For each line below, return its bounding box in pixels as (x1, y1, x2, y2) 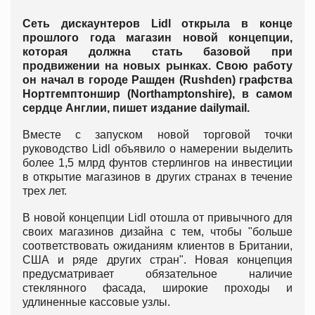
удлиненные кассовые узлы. (22, 295, 170, 308)
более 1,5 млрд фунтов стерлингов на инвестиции (22, 156, 292, 169)
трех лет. (22, 184, 67, 197)
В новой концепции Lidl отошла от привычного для (22, 211, 292, 224)
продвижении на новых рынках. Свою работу (22, 59, 292, 72)
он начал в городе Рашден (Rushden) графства (22, 73, 292, 86)
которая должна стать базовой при (22, 45, 292, 58)
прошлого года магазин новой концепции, (22, 31, 292, 44)
